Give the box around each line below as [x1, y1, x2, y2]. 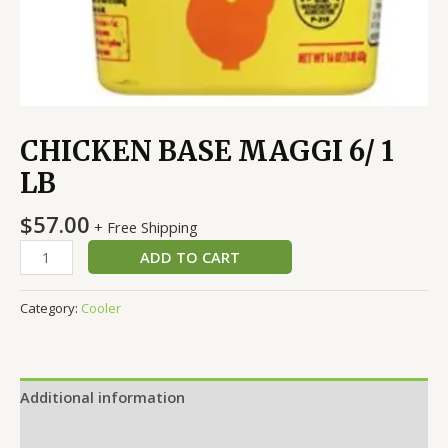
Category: [20, 299, 81, 318]
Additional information [20, 386, 185, 407]
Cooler [81, 299, 121, 318]
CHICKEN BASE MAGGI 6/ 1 [20, 133, 394, 168]
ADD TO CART [139, 246, 240, 267]
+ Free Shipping [94, 216, 198, 237]
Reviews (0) [20, 424, 99, 445]
